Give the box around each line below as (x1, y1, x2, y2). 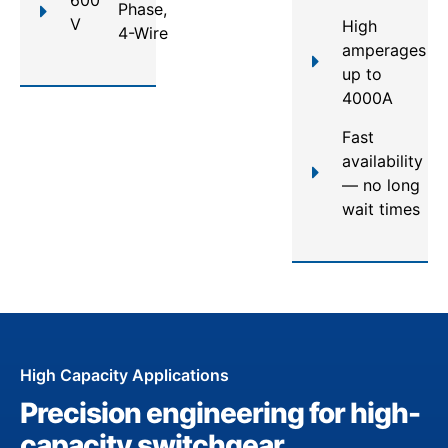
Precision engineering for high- (20, 395, 420, 430)
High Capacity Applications (20, 364, 229, 385)
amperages (342, 39, 426, 60)
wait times (342, 198, 420, 219)
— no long (342, 174, 420, 195)
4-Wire (118, 22, 168, 43)
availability (342, 150, 423, 171)
